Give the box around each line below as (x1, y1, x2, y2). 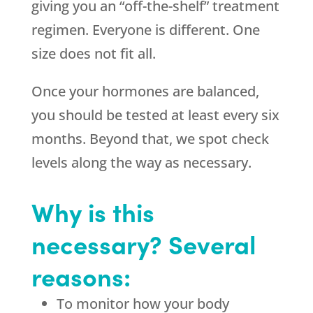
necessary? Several (31, 226, 256, 261)
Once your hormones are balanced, (31, 82, 259, 101)
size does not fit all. (31, 44, 156, 63)
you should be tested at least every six (31, 105, 279, 124)
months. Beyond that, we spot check (31, 129, 269, 148)
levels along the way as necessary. (31, 153, 252, 172)
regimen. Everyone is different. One (31, 20, 260, 39)
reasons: (31, 258, 131, 293)
